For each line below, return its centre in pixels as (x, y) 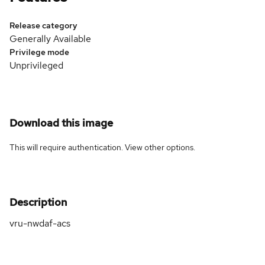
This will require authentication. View (77, 147)
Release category (43, 25)
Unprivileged (36, 65)
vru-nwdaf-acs (40, 223)
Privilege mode (39, 52)
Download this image (61, 122)
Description (38, 202)
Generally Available (50, 38)
